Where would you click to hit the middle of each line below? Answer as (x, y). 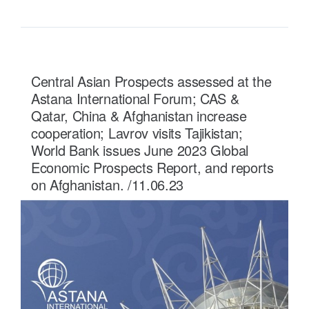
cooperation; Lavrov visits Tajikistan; (137, 132)
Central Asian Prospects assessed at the (151, 81)
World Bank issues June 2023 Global (140, 150)
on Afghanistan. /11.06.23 (107, 184)
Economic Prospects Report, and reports (152, 167)
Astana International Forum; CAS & (135, 98)
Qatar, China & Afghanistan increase (139, 115)
